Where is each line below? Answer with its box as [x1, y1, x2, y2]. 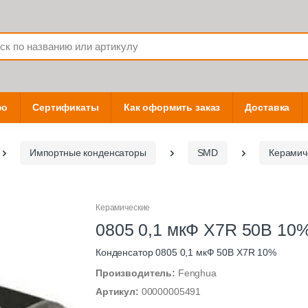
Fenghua [177, 267, 217, 279]
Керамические [96, 203, 151, 213]
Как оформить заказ [123, 102, 221, 113]
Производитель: [96, 267, 178, 279]
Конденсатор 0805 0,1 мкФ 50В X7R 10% [96, 247, 276, 258]
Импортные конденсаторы [29, 147, 146, 159]
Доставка [245, 102, 290, 113]
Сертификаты [32, 102, 99, 113]
